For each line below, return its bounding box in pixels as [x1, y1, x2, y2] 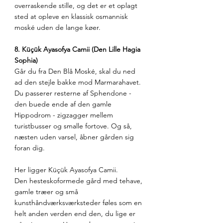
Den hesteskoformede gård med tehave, [14, 176, 144, 186]
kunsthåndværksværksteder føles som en [14, 198, 144, 208]
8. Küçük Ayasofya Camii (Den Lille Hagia [14, 45, 142, 54]
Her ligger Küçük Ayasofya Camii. [14, 165, 118, 175]
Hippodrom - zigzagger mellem [14, 111, 115, 120]
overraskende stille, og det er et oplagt [14, 1, 139, 10]
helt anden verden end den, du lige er [14, 209, 137, 219]
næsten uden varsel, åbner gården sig [14, 132, 136, 142]
